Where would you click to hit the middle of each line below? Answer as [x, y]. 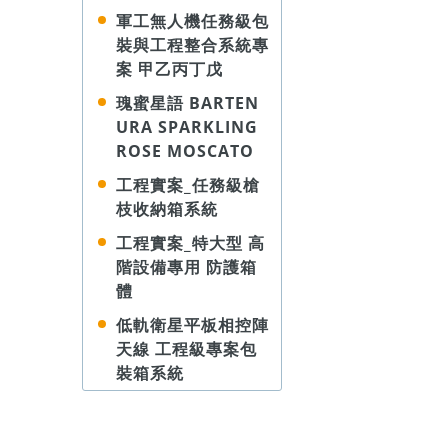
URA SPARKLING [187, 127]
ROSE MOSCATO [185, 151]
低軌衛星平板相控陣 [192, 325]
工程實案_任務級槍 [188, 185]
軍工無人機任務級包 [192, 21]
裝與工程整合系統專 [192, 45]
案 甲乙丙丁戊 [169, 69]
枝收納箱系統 [167, 209]
